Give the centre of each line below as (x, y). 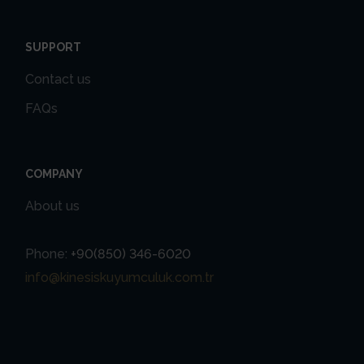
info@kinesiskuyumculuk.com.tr (120, 278)
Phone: (48, 254)
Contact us (58, 80)
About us (53, 206)
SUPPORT (54, 48)
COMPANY (54, 174)
